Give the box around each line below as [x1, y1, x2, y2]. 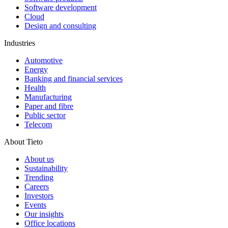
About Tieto [4, 137, 43, 146]
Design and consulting [24, 21, 96, 30]
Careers [24, 182, 49, 191]
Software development [24, 3, 97, 12]
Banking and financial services [24, 74, 123, 83]
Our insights [24, 209, 64, 218]
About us [24, 154, 54, 163]
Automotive [24, 55, 63, 65]
